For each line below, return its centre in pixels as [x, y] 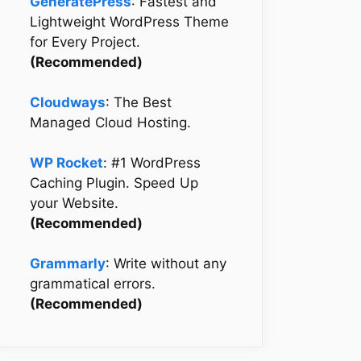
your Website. [74, 203]
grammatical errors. [93, 283]
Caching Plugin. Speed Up [114, 183]
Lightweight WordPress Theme [129, 21]
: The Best [139, 102]
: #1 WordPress [152, 162]
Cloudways [68, 102]
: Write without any [166, 263]
